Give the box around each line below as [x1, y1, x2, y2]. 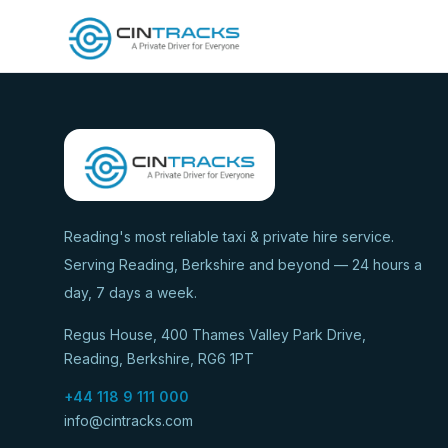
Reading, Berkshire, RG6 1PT [64, 350, 254, 367]
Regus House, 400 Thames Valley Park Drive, [64, 326, 366, 343]
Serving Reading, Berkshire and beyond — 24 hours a [64, 256, 422, 273]
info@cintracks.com [64, 412, 193, 429]
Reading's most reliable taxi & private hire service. [64, 228, 394, 245]
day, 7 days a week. [64, 284, 197, 301]
